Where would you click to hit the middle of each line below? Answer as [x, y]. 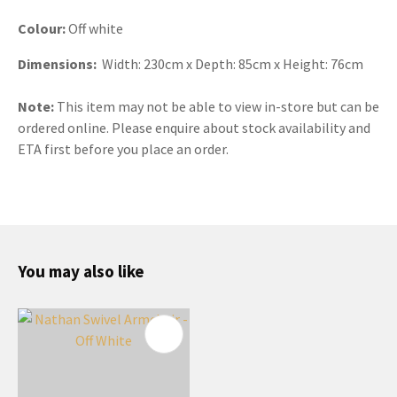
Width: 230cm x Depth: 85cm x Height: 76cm [233, 63]
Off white [94, 28]
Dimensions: [58, 63]
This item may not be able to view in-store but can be [217, 106]
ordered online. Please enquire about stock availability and [194, 127]
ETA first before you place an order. [123, 148]
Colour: [42, 28]
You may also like [81, 271]
